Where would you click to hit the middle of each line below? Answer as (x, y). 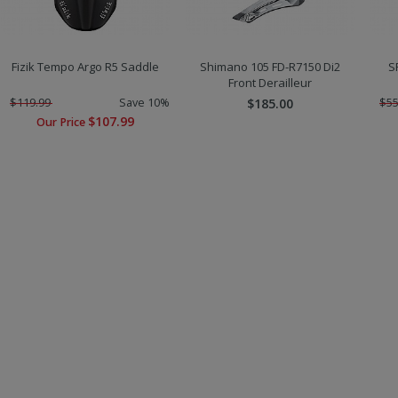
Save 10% (144, 103)
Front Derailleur (270, 83)
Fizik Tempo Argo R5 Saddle (85, 67)
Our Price (62, 123)
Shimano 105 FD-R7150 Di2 (270, 67)
